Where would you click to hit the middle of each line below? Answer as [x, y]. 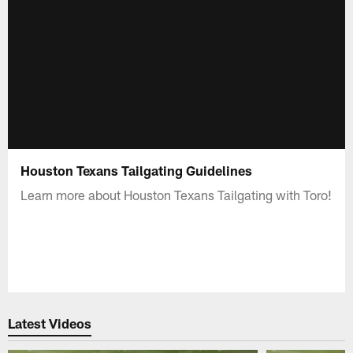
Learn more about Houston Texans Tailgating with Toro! [176, 194]
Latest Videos [50, 323]
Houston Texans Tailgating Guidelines [137, 170]
